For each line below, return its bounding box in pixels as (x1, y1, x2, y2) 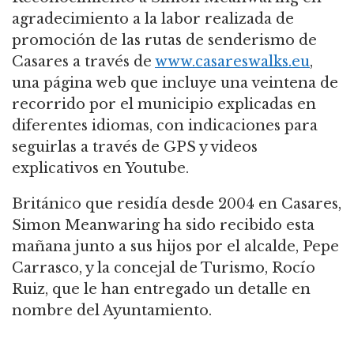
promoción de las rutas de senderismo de (12, 31, 317, 49)
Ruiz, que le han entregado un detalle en (12, 280, 311, 298)
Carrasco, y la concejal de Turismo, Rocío (12, 258, 315, 277)
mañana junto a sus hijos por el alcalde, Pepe (12, 237, 339, 255)
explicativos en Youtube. (12, 159, 189, 177)
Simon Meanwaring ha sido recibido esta (12, 216, 314, 234)
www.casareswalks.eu (155, 52, 310, 70)
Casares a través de (12, 52, 155, 70)
